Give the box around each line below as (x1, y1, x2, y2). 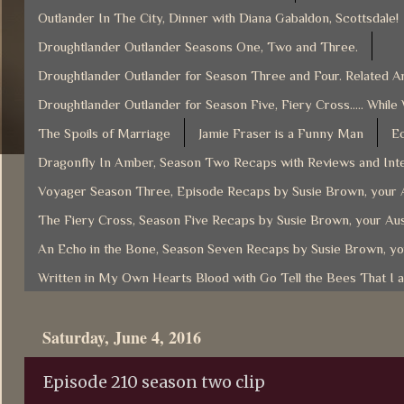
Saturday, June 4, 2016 (42, 325, 201, 349)
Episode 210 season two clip (43, 371, 265, 392)
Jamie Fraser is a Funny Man (198, 124, 363, 141)
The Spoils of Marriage (38, 124, 170, 141)
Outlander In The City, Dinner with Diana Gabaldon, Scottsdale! (38, 9, 399, 25)
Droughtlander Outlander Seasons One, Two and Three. (38, 38, 358, 54)
